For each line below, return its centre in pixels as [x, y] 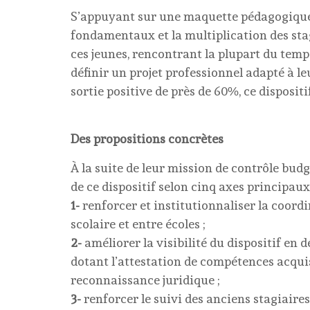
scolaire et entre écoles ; [138, 224]
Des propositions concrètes [147, 139]
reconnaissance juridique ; [145, 280]
